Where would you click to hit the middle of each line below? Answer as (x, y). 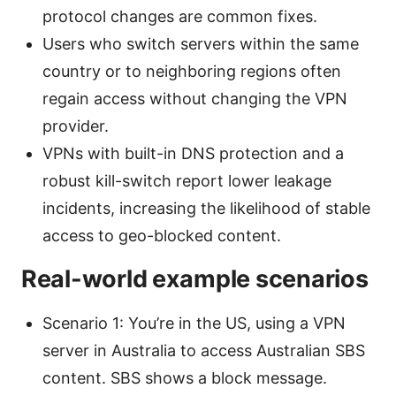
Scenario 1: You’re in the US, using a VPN (194, 323)
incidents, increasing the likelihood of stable (206, 208)
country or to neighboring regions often (192, 71)
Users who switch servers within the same (201, 43)
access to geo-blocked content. (162, 235)
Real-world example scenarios (195, 278)
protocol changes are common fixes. (180, 16)
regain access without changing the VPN (195, 98)
